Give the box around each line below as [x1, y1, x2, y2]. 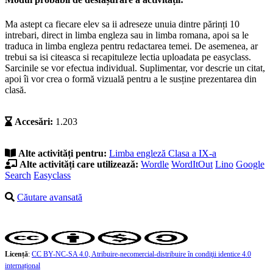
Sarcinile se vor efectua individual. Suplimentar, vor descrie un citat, [5, 62, 265, 73]
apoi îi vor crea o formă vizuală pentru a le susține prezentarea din [5, 73, 257, 84]
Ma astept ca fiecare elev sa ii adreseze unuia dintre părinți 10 [5, 18, 239, 29]
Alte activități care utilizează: [19, 158, 138, 169]
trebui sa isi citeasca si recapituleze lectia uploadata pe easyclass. [5, 51, 251, 62]
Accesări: [15, 116, 53, 127]
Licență [5, 249, 28, 258]
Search [5, 169, 31, 180]
